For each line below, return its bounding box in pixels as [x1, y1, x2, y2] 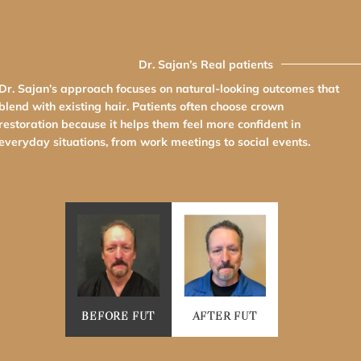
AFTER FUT [192, 309, 257, 324]
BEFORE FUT [81, 309, 156, 324]
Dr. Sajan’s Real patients [138, 56, 273, 72]
